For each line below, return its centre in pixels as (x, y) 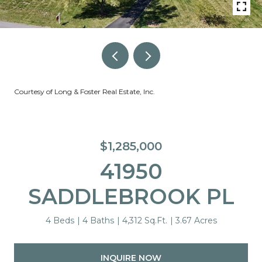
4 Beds (60, 220)
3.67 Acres (196, 220)
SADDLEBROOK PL (131, 196)
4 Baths (98, 220)
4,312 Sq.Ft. (144, 220)
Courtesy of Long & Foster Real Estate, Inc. (85, 92)
